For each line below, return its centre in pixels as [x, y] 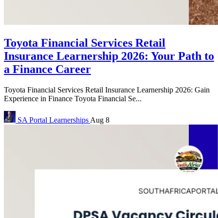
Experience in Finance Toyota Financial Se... [73, 98]
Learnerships [70, 120]
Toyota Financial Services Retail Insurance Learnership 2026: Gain [107, 90]
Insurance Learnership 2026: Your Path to [109, 56]
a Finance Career [47, 69]
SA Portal [32, 120]
